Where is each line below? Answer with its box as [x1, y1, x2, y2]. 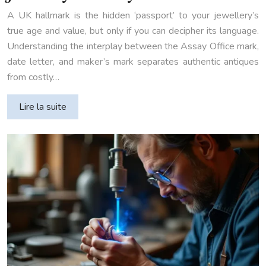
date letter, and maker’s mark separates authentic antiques [7, 55, 259, 69]
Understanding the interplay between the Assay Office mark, [7, 40, 259, 53]
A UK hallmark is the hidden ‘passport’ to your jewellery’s [7, 9, 259, 23]
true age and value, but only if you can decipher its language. [7, 24, 259, 38]
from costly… [7, 71, 59, 84]
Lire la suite [19, 100, 66, 114]
